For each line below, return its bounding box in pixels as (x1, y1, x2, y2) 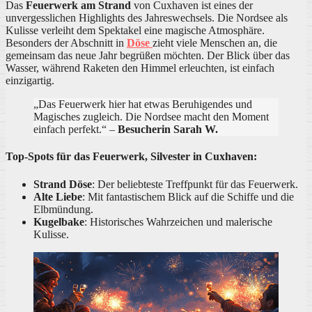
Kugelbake (33, 215, 84, 228)
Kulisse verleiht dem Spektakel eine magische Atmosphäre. (6, 24, 265, 37)
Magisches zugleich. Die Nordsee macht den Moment (33, 111, 269, 123)
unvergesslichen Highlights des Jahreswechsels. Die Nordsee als (6, 12, 288, 24)
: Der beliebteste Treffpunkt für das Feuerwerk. (92, 178, 298, 190)
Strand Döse (33, 178, 92, 190)
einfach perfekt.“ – (33, 123, 118, 136)
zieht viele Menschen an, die (153, 37, 277, 49)
